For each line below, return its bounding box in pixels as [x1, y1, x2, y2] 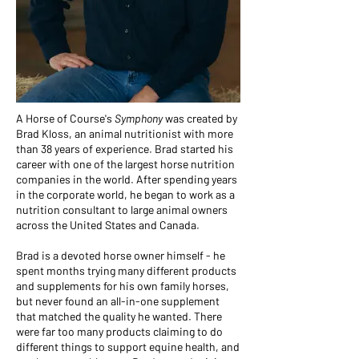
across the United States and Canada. [16, 218, 200, 232]
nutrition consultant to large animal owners [16, 203, 228, 217]
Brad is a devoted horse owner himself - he [16, 248, 225, 263]
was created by [163, 111, 237, 126]
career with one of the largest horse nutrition [16, 157, 235, 171]
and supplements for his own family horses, [16, 279, 229, 293]
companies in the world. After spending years [16, 172, 237, 187]
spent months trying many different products [16, 264, 236, 278]
